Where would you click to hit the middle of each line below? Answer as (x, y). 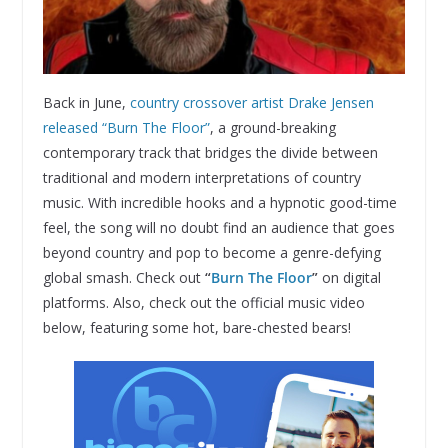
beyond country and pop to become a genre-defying (211, 252)
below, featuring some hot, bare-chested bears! (196, 327)
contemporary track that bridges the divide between (210, 152)
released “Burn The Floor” (126, 127)
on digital (349, 277)
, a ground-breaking (272, 127)
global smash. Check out (123, 277)
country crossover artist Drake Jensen (251, 102)
